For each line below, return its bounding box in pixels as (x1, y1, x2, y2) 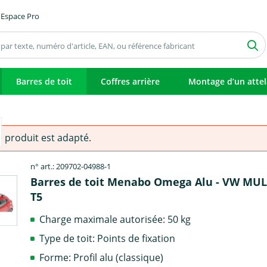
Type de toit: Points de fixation (39, 231, 176, 245)
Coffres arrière (101, 76, 160, 87)
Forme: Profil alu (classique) (39, 250, 164, 264)
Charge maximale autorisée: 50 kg (39, 212, 191, 226)
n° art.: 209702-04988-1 (30, 161, 111, 172)
